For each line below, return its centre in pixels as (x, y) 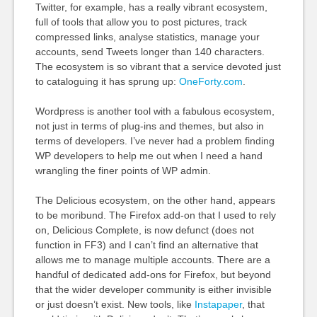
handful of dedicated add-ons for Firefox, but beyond (153, 275)
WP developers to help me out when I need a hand (149, 156)
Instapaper (218, 304)
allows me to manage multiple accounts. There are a (152, 260)
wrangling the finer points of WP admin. (123, 171)
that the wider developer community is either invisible (153, 289)
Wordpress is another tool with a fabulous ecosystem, (155, 111)
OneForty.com (211, 81)
